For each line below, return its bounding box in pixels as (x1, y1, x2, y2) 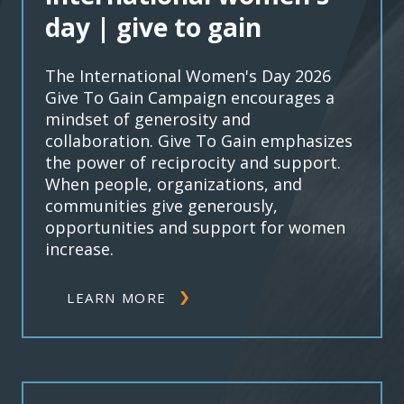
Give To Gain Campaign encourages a (45, 86, 335, 108)
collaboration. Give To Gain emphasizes (45, 129, 353, 151)
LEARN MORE (67, 288, 167, 307)
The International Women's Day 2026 (45, 64, 331, 87)
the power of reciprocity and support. (45, 151, 341, 173)
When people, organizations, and (45, 172, 302, 195)
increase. (45, 237, 114, 260)
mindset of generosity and (45, 107, 251, 130)
